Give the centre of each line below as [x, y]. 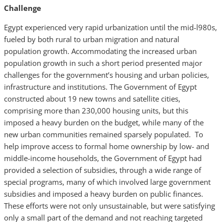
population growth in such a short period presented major [103, 63]
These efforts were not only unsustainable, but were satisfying [110, 206]
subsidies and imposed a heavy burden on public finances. [105, 194]
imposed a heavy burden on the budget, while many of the [104, 122]
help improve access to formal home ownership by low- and [107, 146]
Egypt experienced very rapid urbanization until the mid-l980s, [111, 27]
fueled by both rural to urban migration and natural [92, 39]
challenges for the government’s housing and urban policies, [107, 75]
